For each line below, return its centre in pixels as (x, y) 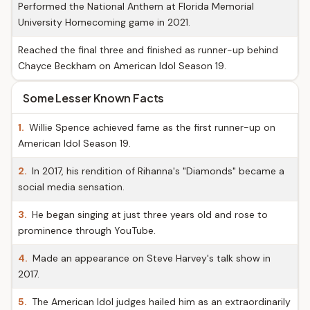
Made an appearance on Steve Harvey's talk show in (150, 258)
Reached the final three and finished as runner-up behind (148, 50)
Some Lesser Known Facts (94, 98)
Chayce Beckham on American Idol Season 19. (122, 66)
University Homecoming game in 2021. (104, 22)
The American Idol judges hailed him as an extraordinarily (160, 302)
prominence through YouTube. (87, 230)
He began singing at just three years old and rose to (148, 215)
